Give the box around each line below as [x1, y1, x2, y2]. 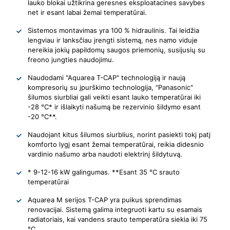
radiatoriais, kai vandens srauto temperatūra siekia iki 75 [28, 215, 208, 223]
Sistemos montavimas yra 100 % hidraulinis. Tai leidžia [28, 26, 200, 34]
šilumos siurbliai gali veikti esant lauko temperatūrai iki [28, 92, 201, 101]
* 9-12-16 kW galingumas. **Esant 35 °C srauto [28, 167, 180, 176]
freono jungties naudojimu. [28, 55, 114, 64]
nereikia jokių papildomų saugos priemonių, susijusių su [28, 45, 206, 54]
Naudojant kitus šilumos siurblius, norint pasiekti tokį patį [28, 130, 211, 139]
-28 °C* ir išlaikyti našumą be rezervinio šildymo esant [28, 102, 201, 111]
